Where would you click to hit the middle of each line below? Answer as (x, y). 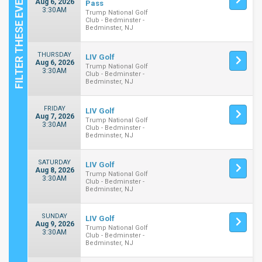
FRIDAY (54, 108)
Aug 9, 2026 (54, 224)
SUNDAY (55, 216)
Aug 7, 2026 (54, 116)
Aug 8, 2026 (54, 170)
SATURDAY (55, 162)
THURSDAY (55, 55)
